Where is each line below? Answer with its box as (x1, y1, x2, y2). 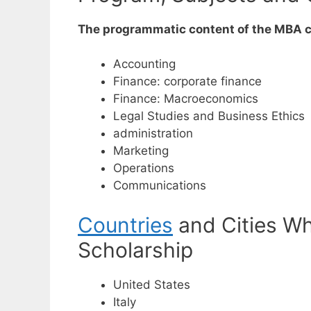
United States (113, 277, 190, 292)
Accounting (113, 57, 176, 72)
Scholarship (78, 237, 193, 262)
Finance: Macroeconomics (113, 92, 258, 106)
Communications (113, 178, 206, 193)
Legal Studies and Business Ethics (113, 109, 305, 124)
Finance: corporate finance (113, 74, 262, 89)
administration (113, 126, 193, 141)
